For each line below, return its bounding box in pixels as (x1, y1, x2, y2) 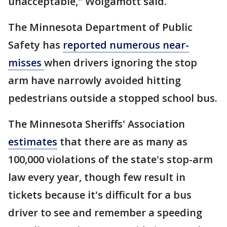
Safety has (8, 38, 63, 52)
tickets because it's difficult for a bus (8, 188, 192, 202)
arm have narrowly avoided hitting (8, 73, 181, 88)
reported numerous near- (63, 38, 189, 52)
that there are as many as (57, 135, 187, 149)
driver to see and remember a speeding (8, 206, 202, 220)
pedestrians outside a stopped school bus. (8, 91, 217, 105)
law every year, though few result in (8, 170, 185, 184)
